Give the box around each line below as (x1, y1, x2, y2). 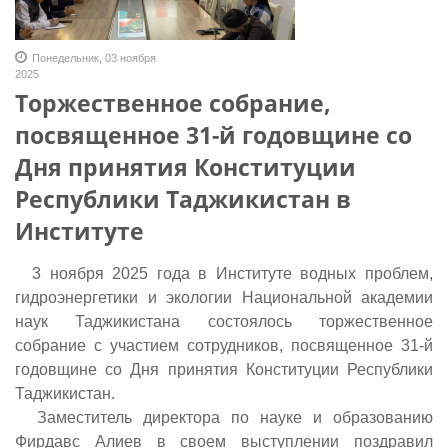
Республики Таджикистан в (15, 182, 351, 215)
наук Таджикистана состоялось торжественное (15, 312, 433, 330)
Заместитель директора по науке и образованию (15, 408, 433, 426)
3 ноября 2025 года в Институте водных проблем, (15, 264, 433, 282)
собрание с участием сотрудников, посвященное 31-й (15, 336, 433, 354)
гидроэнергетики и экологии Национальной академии (15, 288, 433, 306)
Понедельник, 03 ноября (32, 51, 156, 64)
